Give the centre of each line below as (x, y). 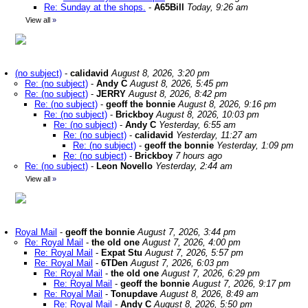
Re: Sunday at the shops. (95, 7)
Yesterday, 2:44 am (194, 166)
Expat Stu (122, 253)
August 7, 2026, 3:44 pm (187, 232)
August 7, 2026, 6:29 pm (211, 273)
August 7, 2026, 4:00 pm (191, 242)
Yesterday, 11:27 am (217, 135)
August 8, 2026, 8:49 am (209, 294)
